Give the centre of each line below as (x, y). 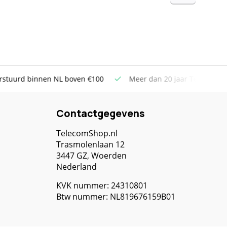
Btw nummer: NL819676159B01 (116, 197)
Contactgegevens (101, 113)
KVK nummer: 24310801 (102, 185)
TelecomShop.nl (87, 133)
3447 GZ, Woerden (91, 156)
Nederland (77, 167)
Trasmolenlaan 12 (90, 144)
